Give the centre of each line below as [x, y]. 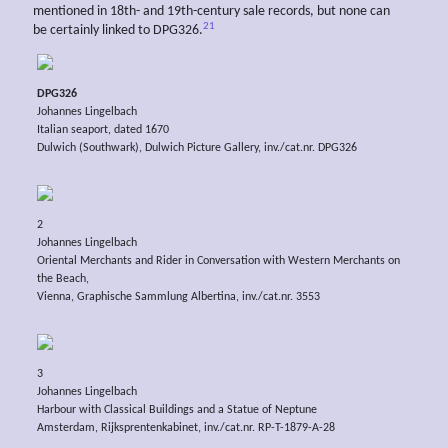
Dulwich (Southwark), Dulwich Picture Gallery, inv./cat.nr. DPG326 [196, 148]
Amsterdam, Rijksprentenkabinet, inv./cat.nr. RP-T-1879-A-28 [185, 427]
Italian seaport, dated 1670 [102, 130]
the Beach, [62, 278]
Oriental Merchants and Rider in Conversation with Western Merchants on [218, 260]
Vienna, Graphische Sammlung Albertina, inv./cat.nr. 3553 [178, 296]
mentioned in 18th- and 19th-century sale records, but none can [211, 12]
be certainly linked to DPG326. [118, 31]
